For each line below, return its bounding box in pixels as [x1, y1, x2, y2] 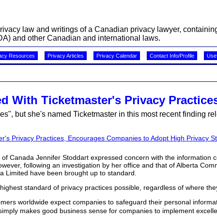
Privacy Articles [47, 53, 84, 59]
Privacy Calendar [96, 53, 137, 59]
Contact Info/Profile [149, 53, 194, 59]
